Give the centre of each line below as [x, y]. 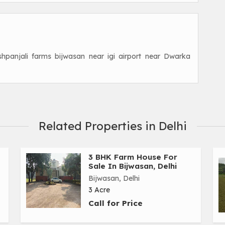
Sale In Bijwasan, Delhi [133, 166]
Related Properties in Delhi [113, 126]
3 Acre [99, 190]
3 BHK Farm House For [133, 157]
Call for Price [116, 203]
